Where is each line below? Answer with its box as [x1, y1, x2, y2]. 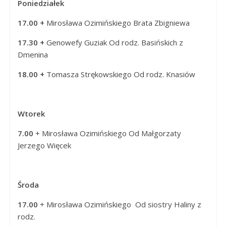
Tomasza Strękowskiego [46, 69, 132, 79]
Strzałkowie [9, 26, 53, 37]
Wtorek [17, 108, 45, 119]
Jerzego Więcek [17, 140, 71, 150]
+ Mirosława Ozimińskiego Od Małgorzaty [35, 128, 181, 138]
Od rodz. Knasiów [133, 69, 195, 79]
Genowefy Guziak [46, 37, 107, 47]
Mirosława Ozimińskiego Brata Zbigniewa [46, 17, 190, 28]
